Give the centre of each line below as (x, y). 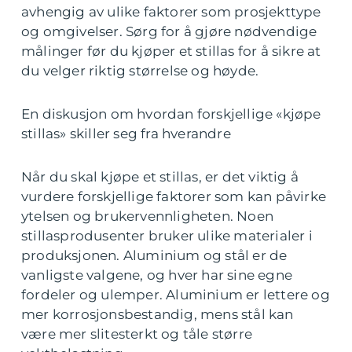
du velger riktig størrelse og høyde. (140, 71)
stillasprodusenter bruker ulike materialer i (167, 236)
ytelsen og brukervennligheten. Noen (148, 216)
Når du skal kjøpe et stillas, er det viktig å (160, 177)
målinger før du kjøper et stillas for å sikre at (171, 51)
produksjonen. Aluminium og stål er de (154, 255)
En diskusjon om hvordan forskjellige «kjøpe (171, 114)
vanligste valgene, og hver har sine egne (157, 275)
